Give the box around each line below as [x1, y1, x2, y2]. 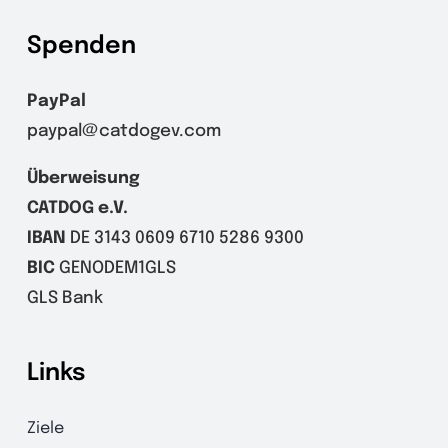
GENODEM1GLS [54, 259, 176, 277]
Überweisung [26, 169, 140, 187]
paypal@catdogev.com [26, 122, 221, 140]
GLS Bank [26, 289, 103, 307]
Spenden [26, 33, 136, 59]
